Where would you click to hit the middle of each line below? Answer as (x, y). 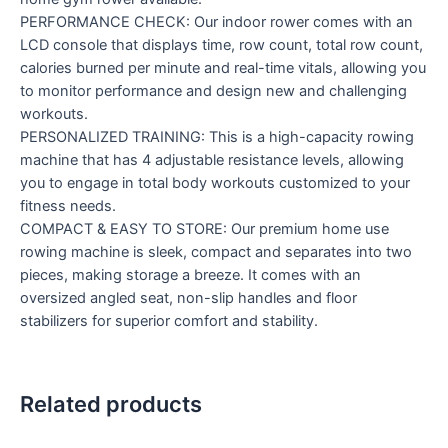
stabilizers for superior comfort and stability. (169, 320)
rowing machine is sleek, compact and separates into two (216, 251)
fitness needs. (68, 205)
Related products (111, 404)
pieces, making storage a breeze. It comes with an (190, 274)
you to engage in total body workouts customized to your (215, 182)
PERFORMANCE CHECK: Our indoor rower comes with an (216, 21)
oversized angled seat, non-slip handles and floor (188, 297)
